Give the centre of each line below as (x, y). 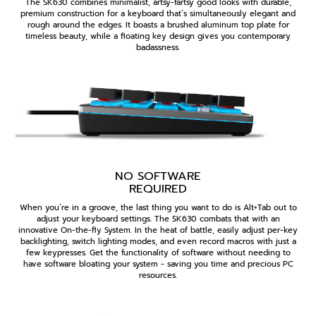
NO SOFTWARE (158, 176)
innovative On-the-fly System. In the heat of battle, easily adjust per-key (158, 231)
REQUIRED (158, 189)
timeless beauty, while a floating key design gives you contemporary (158, 36)
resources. (158, 276)
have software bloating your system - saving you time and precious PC (158, 265)
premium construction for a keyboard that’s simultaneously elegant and (158, 13)
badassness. (158, 47)
